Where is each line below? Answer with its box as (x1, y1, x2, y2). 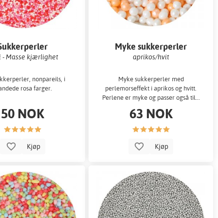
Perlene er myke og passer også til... (102, 93, 200, 102)
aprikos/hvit (132, 52, 169, 61)
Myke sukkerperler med (118, 75, 184, 83)
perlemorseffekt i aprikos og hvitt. (105, 84, 197, 92)
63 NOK (129, 105, 173, 122)
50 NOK (1, 105, 45, 122)
